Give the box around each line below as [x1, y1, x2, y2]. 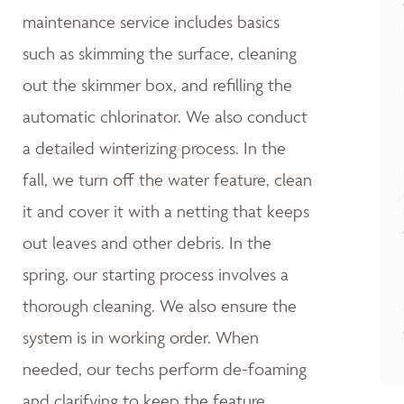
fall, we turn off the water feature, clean [23, 168, 312, 190]
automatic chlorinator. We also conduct [23, 105, 308, 127]
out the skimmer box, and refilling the [23, 73, 292, 96]
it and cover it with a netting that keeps [23, 199, 309, 222]
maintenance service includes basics [23, 10, 280, 32]
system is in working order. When [23, 326, 259, 348]
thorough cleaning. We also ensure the [23, 294, 297, 317]
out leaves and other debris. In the [23, 231, 271, 253]
